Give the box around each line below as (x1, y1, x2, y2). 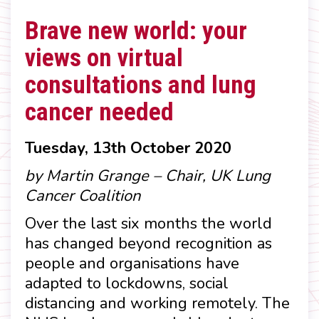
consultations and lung (25, 70, 256, 100)
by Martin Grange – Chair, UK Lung (25, 164, 271, 187)
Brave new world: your (25, 16, 247, 46)
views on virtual (25, 43, 183, 73)
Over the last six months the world (25, 212, 272, 234)
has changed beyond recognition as (25, 232, 272, 254)
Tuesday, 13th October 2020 (25, 137, 231, 159)
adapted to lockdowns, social (25, 272, 229, 294)
